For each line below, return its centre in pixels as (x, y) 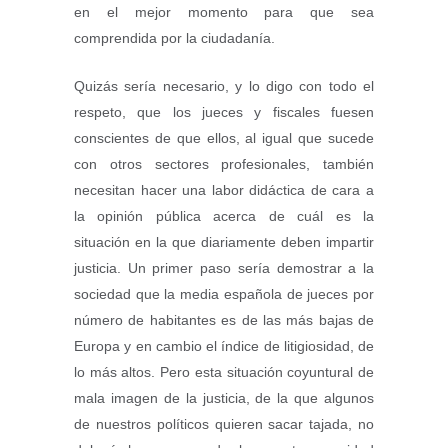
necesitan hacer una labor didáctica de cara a (224, 190)
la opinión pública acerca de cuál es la (224, 216)
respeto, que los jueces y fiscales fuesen (224, 112)
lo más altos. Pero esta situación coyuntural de (224, 372)
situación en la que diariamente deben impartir (224, 242)
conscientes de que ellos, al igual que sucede (224, 138)
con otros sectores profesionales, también (224, 164)
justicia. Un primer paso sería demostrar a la (224, 268)
